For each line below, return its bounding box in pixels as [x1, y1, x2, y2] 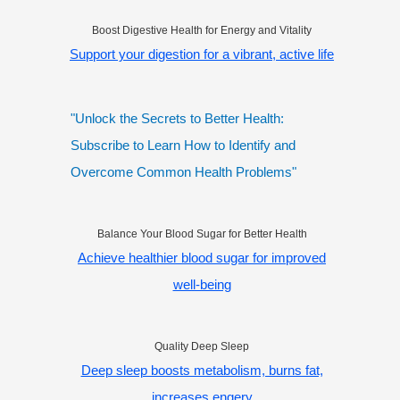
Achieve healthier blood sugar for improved [78, 250, 326, 266]
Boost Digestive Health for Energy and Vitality [92, 24, 312, 37]
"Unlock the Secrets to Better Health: [71, 111, 284, 127]
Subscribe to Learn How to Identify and [71, 137, 296, 154]
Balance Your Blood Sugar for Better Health [96, 228, 307, 241]
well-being [172, 277, 231, 293]
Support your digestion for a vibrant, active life [70, 46, 334, 62]
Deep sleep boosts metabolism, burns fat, [80, 362, 323, 379]
